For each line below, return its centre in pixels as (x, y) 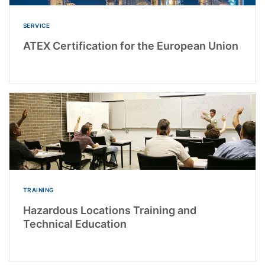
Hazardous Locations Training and (109, 211)
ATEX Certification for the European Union (130, 46)
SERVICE (36, 26)
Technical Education (75, 224)
